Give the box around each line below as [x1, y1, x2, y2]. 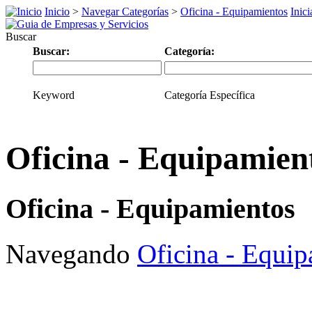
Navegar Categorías [81, 6, 169, 17]
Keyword [33, 89, 75, 101]
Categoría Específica [164, 89, 255, 101]
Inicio [45, 6, 70, 17]
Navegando [6, 238, 137, 269]
